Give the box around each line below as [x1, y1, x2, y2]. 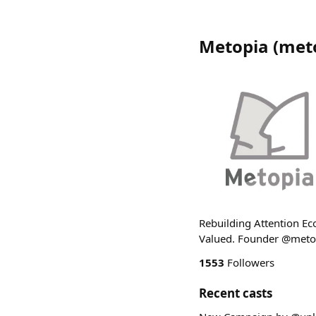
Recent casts [199, 285, 272, 301]
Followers [224, 255, 274, 269]
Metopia [199, 35, 269, 58]
